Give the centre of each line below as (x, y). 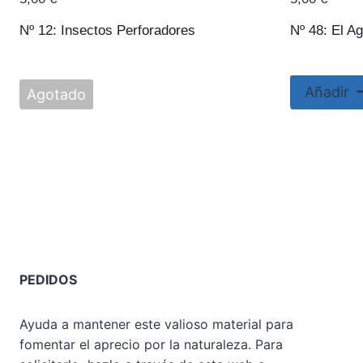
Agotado (56, 94)
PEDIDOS (48, 280)
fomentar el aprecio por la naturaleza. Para (151, 345)
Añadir (327, 92)
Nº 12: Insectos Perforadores (107, 30)
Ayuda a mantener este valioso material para (156, 325)
